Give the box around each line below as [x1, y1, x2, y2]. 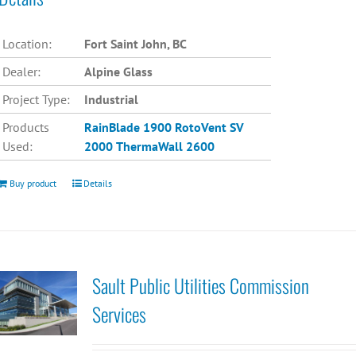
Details [83, 177, 113, 190]
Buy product [10, 177, 57, 190]
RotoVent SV [175, 119, 245, 136]
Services [91, 300, 146, 328]
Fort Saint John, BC [84, 36, 188, 52]
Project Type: [2, 91, 71, 108]
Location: [2, 36, 52, 52]
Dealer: [2, 64, 41, 80]
